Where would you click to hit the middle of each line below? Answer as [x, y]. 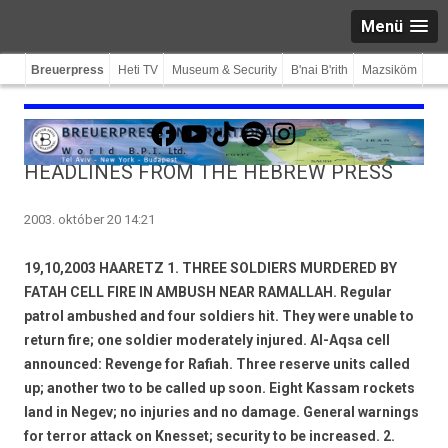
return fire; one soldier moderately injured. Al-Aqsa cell [207, 340]
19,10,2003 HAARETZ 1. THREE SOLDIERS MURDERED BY [210, 268]
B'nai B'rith [319, 70]
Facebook [178, 118]
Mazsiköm [389, 70]
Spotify [261, 118]
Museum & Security [224, 70]
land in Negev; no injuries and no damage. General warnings [221, 412]
